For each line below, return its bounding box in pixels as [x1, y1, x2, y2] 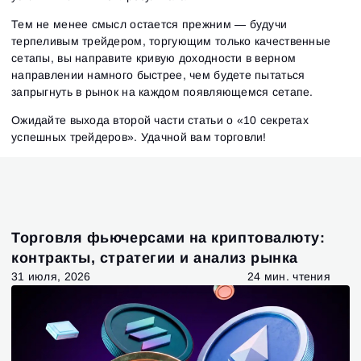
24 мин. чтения [247, 270, 330, 284]
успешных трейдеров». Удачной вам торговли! [11, 130, 267, 143]
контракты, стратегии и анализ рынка [11, 249, 298, 266]
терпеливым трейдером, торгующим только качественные [11, 34, 331, 48]
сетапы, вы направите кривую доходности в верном [11, 51, 297, 64]
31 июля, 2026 [11, 270, 91, 284]
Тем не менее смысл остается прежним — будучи [11, 17, 288, 31]
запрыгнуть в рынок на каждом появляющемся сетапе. [11, 85, 313, 98]
